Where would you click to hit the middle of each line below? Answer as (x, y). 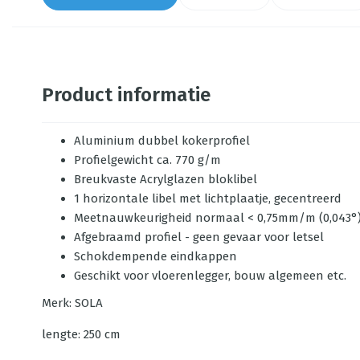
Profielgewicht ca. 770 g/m (147, 160)
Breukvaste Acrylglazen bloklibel (166, 179)
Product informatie (126, 95)
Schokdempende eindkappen (155, 256)
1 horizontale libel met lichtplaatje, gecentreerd (208, 198)
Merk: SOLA (72, 303)
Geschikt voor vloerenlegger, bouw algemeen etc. (210, 276)
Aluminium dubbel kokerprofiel (162, 141)
